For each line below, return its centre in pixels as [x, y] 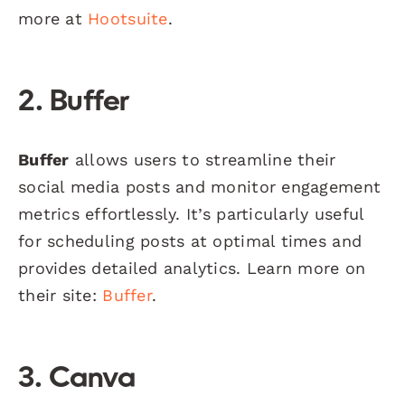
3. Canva [77, 379]
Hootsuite [128, 18]
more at [53, 18]
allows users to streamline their [202, 159]
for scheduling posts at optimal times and [190, 240]
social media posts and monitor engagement [200, 186]
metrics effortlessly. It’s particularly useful [191, 213]
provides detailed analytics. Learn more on [192, 268]
